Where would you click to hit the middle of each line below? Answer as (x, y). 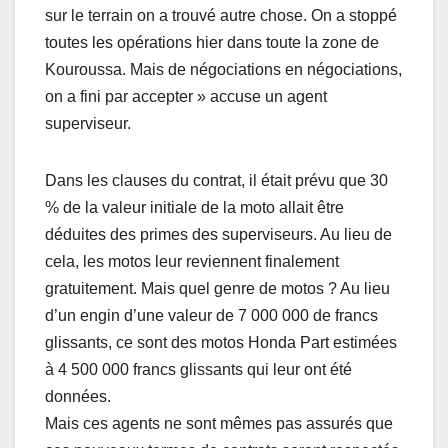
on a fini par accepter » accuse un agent (186, 97)
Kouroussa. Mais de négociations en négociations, (223, 70)
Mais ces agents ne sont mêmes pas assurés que (219, 424)
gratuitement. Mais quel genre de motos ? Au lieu (217, 289)
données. (78, 397)
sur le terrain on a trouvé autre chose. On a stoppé (221, 16)
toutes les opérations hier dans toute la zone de (212, 43)
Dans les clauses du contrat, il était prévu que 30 (216, 181)
